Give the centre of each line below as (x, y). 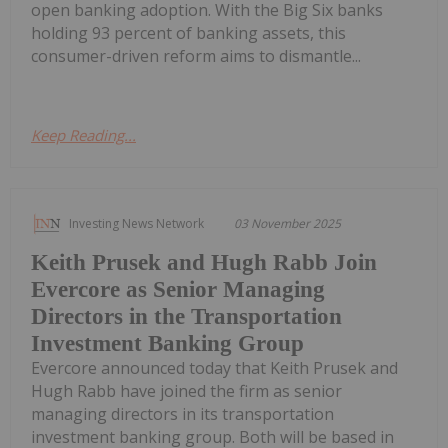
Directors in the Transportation (186, 317)
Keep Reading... (83, 135)
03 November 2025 (287, 224)
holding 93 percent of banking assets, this (188, 33)
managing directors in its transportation (182, 414)
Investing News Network (136, 224)
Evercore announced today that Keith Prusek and (214, 368)
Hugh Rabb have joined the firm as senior (186, 391)
